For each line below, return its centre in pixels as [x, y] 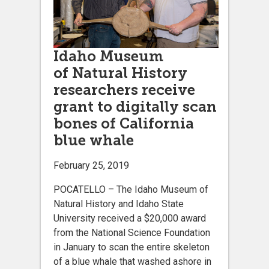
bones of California [124, 124]
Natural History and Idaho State [119, 204]
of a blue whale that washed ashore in [132, 262]
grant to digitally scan [135, 107]
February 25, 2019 [91, 166]
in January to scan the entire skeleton [131, 247]
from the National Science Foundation [132, 233]
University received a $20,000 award [130, 219]
